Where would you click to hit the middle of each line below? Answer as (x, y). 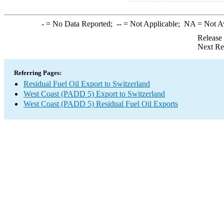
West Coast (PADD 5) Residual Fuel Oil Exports (101, 104)
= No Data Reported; (80, 24)
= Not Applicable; (152, 24)
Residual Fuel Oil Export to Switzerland (87, 84)
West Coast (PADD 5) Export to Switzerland (94, 94)
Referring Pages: (38, 73)
